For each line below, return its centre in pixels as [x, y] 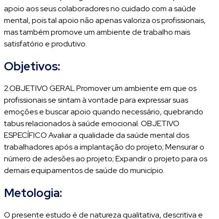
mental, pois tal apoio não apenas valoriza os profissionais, [105, 20]
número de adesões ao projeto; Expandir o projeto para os [106, 159]
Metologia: [33, 193]
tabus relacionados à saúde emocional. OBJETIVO [92, 123]
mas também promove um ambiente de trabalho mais [97, 32]
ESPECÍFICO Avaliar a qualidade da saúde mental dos [97, 135]
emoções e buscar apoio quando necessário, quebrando [104, 112]
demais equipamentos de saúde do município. [84, 170]
